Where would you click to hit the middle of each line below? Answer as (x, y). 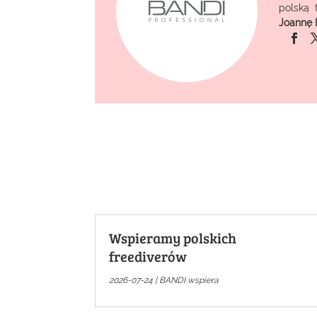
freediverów (148, 257)
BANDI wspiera (189, 281)
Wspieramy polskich (173, 238)
